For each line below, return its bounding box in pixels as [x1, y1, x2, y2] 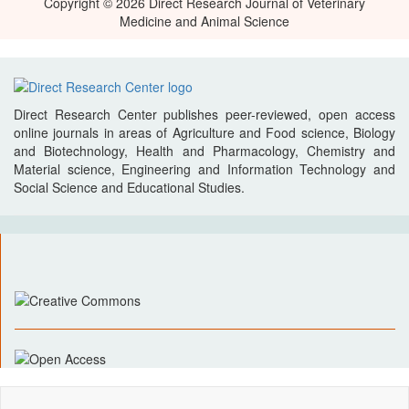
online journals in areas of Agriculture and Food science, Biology [14, 123, 395, 142]
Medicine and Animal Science [120, 12, 289, 30]
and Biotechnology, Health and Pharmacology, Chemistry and [14, 142, 395, 161]
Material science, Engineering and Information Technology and [14, 160, 395, 179]
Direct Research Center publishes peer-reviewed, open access [14, 105, 395, 124]
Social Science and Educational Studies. [14, 178, 245, 197]
